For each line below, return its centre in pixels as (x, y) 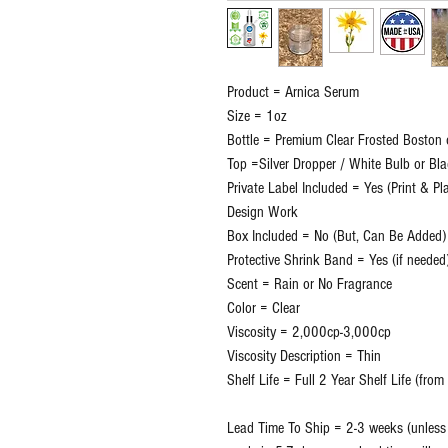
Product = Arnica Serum (293, 92)
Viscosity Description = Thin (304, 356)
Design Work (262, 212)
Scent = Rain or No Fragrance (309, 284)
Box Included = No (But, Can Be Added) (336, 236)
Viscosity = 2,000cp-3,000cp (309, 332)
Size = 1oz (257, 116)
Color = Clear (263, 308)
